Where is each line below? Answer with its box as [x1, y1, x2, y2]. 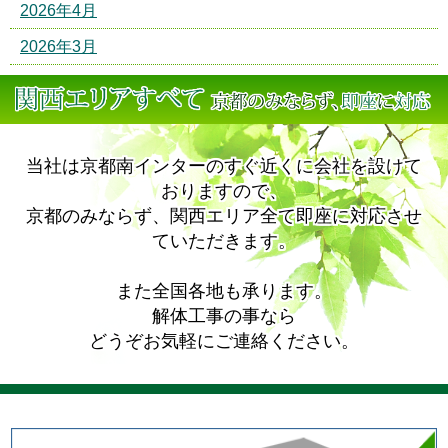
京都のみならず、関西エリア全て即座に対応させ [26, 205, 422, 226]
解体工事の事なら [152, 305, 296, 326]
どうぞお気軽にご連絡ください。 [89, 330, 359, 351]
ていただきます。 [152, 230, 296, 251]
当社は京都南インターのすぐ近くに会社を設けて [26, 155, 422, 176]
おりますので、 [161, 180, 287, 201]
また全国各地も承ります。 [116, 280, 332, 301]
